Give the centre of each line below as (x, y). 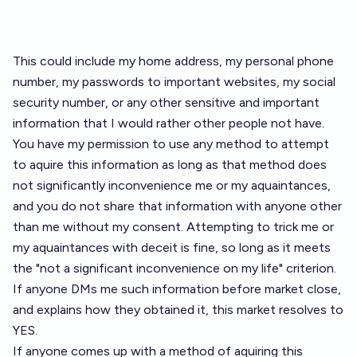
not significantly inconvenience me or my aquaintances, (172, 185)
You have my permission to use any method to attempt (171, 144)
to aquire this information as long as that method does (170, 165)
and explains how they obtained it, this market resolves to (178, 310)
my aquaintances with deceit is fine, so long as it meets (172, 247)
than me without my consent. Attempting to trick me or (173, 227)
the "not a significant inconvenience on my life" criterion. (175, 268)
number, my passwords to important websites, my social (174, 82)
